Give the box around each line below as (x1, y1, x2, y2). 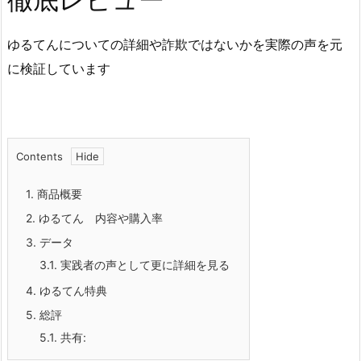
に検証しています (7, 60, 110, 77)
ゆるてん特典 (36, 284, 107, 298)
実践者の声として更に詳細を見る (57, 258, 230, 272)
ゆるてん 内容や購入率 (35, 211, 163, 226)
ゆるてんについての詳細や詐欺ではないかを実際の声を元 (7, 35, 342, 52)
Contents (16, 150, 63, 164)
